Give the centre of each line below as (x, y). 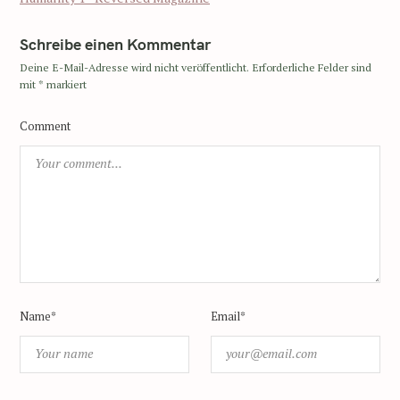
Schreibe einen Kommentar (115, 44)
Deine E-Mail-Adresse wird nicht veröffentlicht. (134, 67)
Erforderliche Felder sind (312, 67)
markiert (65, 84)
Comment (45, 127)
